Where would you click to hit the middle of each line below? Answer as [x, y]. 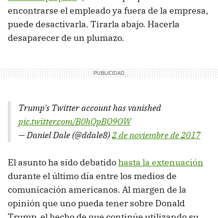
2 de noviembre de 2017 [156, 135]
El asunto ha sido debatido [63, 162]
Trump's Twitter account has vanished [90, 108]
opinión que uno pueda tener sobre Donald [96, 203]
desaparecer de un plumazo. [66, 37]
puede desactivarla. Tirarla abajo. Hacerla [94, 24]
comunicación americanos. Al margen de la [97, 189]
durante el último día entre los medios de [92, 176]
